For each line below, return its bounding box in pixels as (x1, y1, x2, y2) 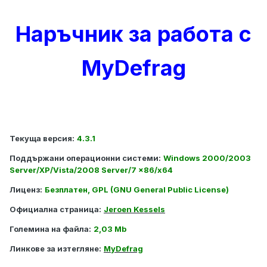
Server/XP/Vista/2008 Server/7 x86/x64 (10, 165, 173, 175)
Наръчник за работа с (15, 21, 252, 48)
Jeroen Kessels (104, 204, 165, 215)
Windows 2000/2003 (163, 153, 251, 163)
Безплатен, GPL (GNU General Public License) (45, 185, 229, 195)
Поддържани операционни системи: (10, 153, 161, 163)
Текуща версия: (10, 133, 74, 144)
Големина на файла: (10, 224, 91, 234)
